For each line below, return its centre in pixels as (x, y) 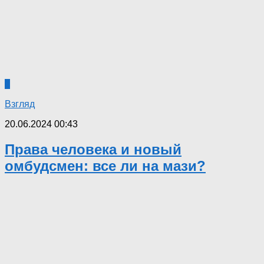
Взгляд (20, 104)
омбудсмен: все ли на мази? (105, 166)
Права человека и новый (93, 150)
